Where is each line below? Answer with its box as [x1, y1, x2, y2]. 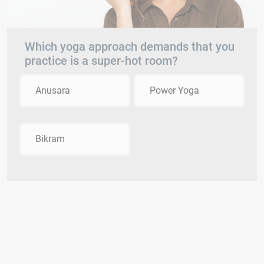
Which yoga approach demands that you [25, 39, 235, 54]
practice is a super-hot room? [25, 54, 178, 68]
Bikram [35, 133, 65, 145]
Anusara [35, 85, 70, 97]
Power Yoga [150, 85, 199, 97]
